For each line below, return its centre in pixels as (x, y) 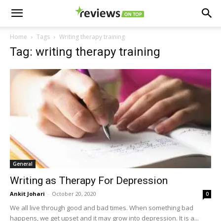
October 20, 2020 (74, 194)
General (23, 164)
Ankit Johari (27, 194)
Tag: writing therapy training (85, 52)
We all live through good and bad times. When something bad (102, 208)
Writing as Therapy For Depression (89, 181)
